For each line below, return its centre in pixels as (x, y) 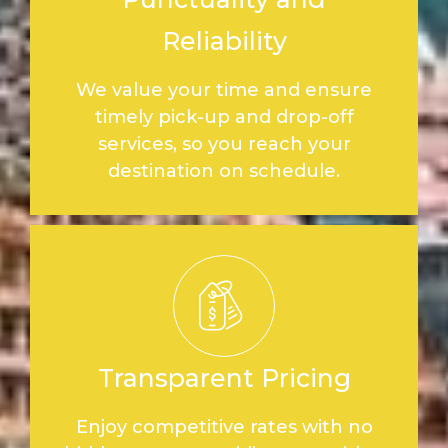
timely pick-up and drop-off (224, 116)
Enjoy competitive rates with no (224, 426)
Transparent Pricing (224, 377)
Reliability (224, 40)
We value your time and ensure (224, 89)
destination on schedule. (224, 170)
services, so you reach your (224, 143)
